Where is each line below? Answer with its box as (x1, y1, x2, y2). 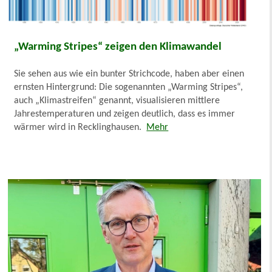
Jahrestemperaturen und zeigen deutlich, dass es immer (14, 109, 236, 119)
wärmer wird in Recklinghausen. (14, 122, 147, 132)
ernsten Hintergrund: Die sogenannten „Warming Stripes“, (14, 82, 243, 92)
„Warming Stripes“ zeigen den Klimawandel (14, 41, 222, 53)
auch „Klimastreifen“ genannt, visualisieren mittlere (14, 95, 220, 106)
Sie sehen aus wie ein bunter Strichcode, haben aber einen (14, 69, 245, 79)
